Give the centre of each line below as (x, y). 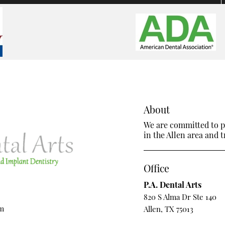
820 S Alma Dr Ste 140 (180, 197)
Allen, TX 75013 (169, 209)
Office (157, 168)
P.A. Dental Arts (173, 185)
